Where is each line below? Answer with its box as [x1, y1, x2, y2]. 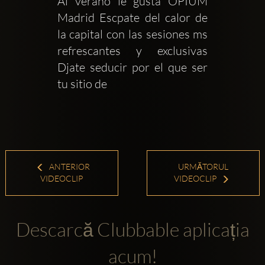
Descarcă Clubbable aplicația [15, 217, 250, 241]
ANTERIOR [47, 161, 91, 172]
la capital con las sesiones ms [57, 27, 208, 42]
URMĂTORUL [178, 161, 229, 172]
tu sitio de [57, 76, 109, 92]
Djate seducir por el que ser [57, 60, 208, 75]
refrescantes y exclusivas [57, 43, 208, 59]
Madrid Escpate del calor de [57, 10, 208, 25]
